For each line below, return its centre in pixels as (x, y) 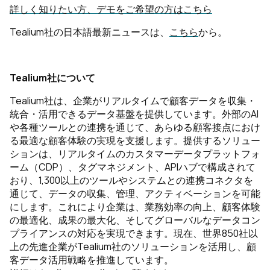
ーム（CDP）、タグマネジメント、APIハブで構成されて (133, 167)
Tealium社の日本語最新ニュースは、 (89, 32)
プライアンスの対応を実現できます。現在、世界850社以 (134, 233)
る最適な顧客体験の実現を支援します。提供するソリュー (135, 140)
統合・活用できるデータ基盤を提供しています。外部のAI (134, 114)
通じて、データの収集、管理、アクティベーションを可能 (135, 193)
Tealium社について (52, 78)
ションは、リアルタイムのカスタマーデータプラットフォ (135, 154)
